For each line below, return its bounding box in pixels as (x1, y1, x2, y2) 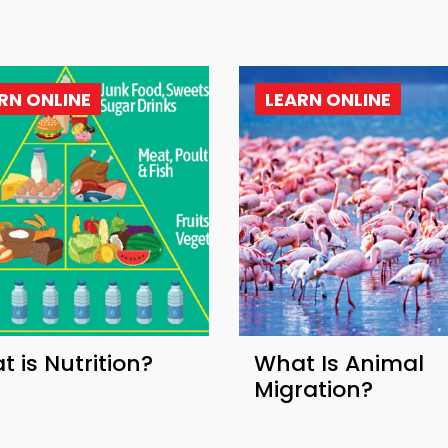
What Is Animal (254, 348, 424, 380)
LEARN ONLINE (265, 87, 391, 113)
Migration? (254, 374, 373, 406)
